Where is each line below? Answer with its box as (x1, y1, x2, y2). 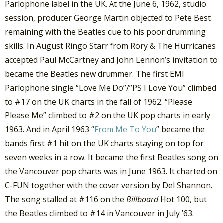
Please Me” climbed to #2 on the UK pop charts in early (5, 110, 210, 121)
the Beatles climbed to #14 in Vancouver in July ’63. (5, 207, 194, 219)
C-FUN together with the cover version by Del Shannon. (5, 179, 212, 191)
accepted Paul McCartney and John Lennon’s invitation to (5, 54, 218, 65)
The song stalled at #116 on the (5, 193, 126, 205)
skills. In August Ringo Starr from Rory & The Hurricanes (5, 40, 216, 51)
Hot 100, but (158, 193, 207, 205)
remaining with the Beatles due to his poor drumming (5, 26, 206, 37)
